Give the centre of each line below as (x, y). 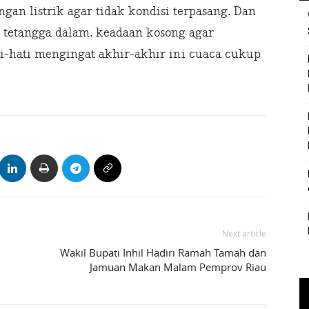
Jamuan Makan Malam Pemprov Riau (178, 267)
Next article (244, 233)
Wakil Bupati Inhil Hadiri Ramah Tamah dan (163, 253)
